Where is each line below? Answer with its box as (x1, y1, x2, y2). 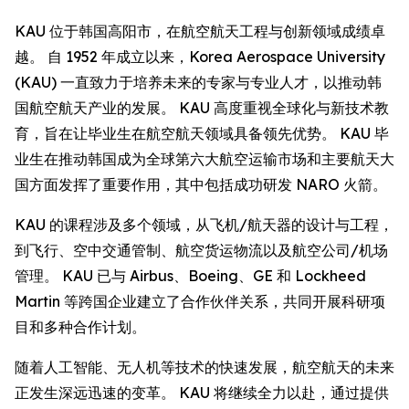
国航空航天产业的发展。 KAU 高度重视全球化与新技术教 (15, 99, 389, 118)
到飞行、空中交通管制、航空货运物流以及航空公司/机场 (15, 241, 388, 260)
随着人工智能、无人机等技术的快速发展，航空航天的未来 (15, 358, 394, 377)
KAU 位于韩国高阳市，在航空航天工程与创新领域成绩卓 (15, 22, 385, 41)
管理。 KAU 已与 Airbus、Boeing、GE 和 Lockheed (15, 267, 366, 286)
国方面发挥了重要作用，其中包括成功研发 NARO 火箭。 (15, 175, 387, 194)
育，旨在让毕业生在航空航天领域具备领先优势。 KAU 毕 (15, 124, 389, 143)
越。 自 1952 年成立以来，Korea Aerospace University (15, 47, 385, 67)
